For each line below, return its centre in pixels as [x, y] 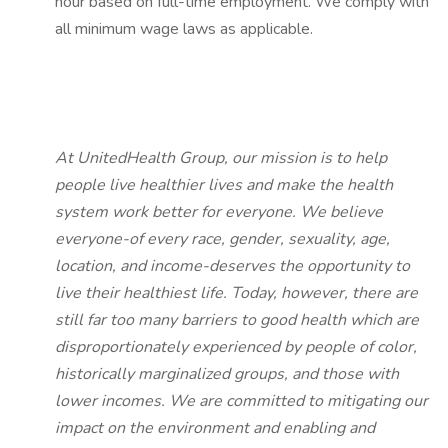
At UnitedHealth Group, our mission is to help [221, 158]
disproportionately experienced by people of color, [236, 347]
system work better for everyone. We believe [219, 212]
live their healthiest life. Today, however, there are [236, 293]
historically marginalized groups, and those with [227, 374]
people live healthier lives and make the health [224, 185]
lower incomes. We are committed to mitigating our [241, 401]
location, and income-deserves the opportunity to [232, 266]
